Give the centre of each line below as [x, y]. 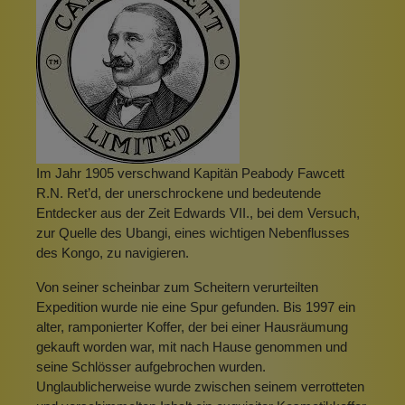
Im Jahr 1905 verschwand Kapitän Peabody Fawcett [190, 174]
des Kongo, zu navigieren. [113, 253]
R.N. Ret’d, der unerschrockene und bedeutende [179, 193]
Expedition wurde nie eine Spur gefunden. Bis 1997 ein [196, 307]
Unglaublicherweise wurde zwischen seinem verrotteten [200, 387]
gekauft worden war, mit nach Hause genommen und [192, 347]
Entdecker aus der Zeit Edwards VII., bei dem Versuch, [198, 213]
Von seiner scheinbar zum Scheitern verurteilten [177, 287]
